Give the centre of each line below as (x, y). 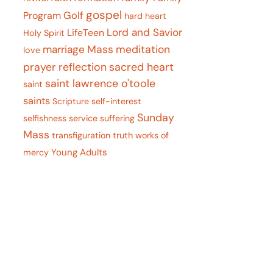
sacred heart (142, 67)
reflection (83, 67)
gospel (104, 15)
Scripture (71, 101)
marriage (64, 49)
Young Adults (80, 152)
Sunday (156, 117)
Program (42, 15)
